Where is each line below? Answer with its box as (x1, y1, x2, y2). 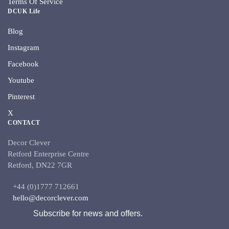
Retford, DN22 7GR (8, 161, 72, 169)
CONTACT (8, 119, 40, 126)
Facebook (8, 60, 39, 68)
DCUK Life (8, 8, 40, 15)
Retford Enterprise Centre (8, 150, 89, 158)
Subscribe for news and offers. (33, 209, 143, 218)
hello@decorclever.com (13, 194, 88, 202)
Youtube (8, 76, 34, 84)
